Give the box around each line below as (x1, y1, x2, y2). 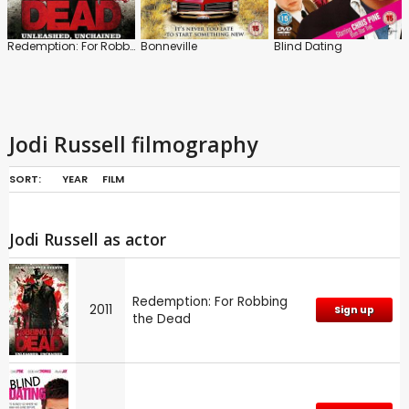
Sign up (334, 302, 374, 317)
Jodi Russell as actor (9, 227, 166, 250)
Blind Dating (274, 37, 342, 54)
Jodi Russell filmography (9, 129, 257, 159)
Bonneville (141, 37, 197, 54)
